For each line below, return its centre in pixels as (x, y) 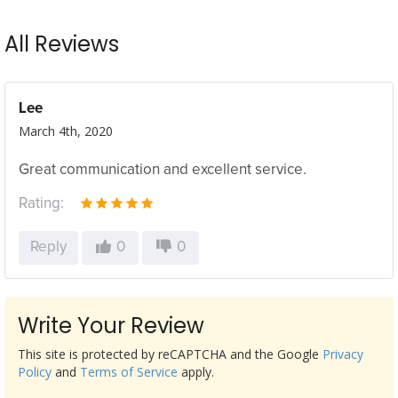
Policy (35, 372)
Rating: (41, 204)
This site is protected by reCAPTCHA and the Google (170, 354)
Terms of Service (129, 372)
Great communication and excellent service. (163, 170)
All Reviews (62, 44)
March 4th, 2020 (66, 131)
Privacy (343, 354)
